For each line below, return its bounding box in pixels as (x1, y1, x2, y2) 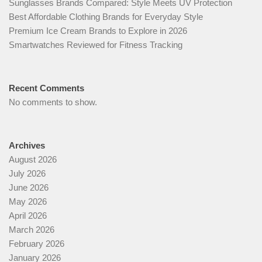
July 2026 (9, 168, 46, 179)
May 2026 (9, 196, 47, 207)
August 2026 (9, 154, 57, 165)
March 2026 (9, 225, 54, 235)
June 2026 (9, 182, 49, 193)
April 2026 (9, 211, 47, 221)
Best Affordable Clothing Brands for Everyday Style (9, 12, 203, 22)
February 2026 (9, 239, 64, 249)
